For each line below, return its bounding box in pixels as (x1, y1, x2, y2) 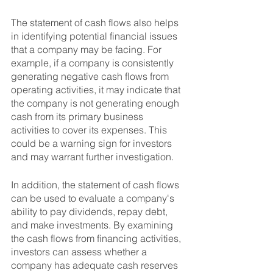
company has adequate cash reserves (11, 259, 180, 272)
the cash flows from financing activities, (11, 232, 183, 245)
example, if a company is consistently (11, 57, 176, 69)
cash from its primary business (11, 110, 146, 123)
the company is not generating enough (11, 97, 182, 110)
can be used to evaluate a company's (11, 192, 177, 205)
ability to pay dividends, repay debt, (11, 205, 170, 218)
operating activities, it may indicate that (11, 83, 183, 96)
